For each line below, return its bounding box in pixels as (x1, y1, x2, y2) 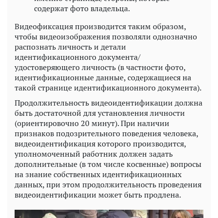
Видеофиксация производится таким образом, (15, 21, 186, 32)
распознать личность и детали (15, 41, 126, 53)
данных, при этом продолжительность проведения (15, 179, 201, 190)
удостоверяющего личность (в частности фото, (15, 62, 185, 73)
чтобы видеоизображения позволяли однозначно (15, 31, 197, 42)
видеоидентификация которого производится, (15, 138, 186, 149)
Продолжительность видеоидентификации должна (15, 97, 202, 109)
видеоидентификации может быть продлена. (15, 189, 181, 200)
